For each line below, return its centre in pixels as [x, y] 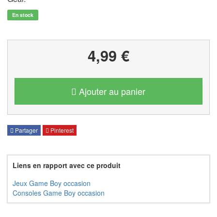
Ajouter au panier [112, 91]
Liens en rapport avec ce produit [67, 165]
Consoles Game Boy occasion [59, 193]
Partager [26, 130]
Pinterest [61, 130]
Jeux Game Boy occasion [52, 183]
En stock [23, 15]
